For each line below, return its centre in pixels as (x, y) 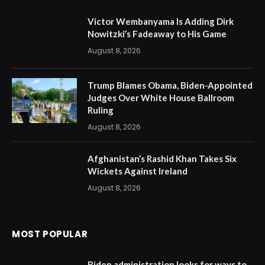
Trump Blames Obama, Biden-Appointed (170, 85)
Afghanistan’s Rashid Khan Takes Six (162, 158)
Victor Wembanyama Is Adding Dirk (161, 21)
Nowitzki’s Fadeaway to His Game (157, 33)
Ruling (101, 110)
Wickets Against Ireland (138, 171)
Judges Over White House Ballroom (161, 97)
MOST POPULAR (50, 234)
